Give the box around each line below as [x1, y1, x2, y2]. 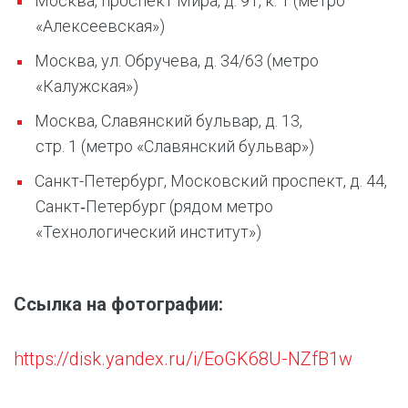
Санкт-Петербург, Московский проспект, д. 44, [35, 171, 387, 190]
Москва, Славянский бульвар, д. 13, [35, 111, 302, 130]
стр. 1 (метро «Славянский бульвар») [36, 137, 314, 156]
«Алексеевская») [36, 16, 165, 36]
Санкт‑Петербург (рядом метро [36, 197, 273, 216]
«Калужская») [36, 76, 138, 96]
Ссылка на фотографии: [14, 293, 223, 315]
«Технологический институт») [36, 222, 261, 241]
